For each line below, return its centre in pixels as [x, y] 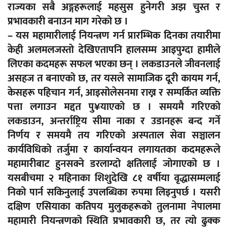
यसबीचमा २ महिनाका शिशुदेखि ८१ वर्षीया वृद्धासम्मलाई [114, 178]
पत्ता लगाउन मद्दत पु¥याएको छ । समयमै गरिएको [114, 107]
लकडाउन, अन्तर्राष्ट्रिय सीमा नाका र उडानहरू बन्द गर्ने [114, 121]
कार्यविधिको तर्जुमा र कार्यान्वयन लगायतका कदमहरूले [114, 150]
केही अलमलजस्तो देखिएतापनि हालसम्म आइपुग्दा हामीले [114, 50]
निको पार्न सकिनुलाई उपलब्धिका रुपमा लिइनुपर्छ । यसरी [114, 193]
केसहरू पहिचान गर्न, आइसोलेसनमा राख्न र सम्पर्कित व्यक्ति [114, 93]
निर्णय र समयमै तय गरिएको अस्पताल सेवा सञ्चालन [114, 136]
